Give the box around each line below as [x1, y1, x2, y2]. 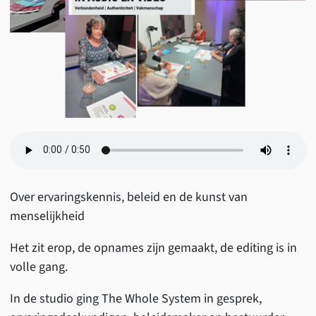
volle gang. [9, 257, 68, 276]
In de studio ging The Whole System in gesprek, [9, 289, 262, 308]
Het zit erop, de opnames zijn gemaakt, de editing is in [9, 238, 297, 257]
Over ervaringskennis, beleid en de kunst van [9, 188, 248, 206]
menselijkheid [9, 207, 85, 225]
